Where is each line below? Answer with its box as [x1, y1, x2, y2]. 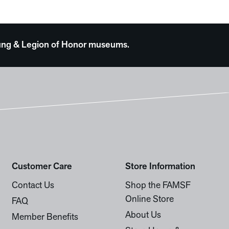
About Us [125, 211, 162, 220]
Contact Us [12, 181, 55, 191]
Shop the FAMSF [125, 181, 191, 191]
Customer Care [12, 162, 73, 172]
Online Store [125, 195, 174, 204]
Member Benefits [12, 213, 79, 222]
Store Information [125, 162, 196, 172]
